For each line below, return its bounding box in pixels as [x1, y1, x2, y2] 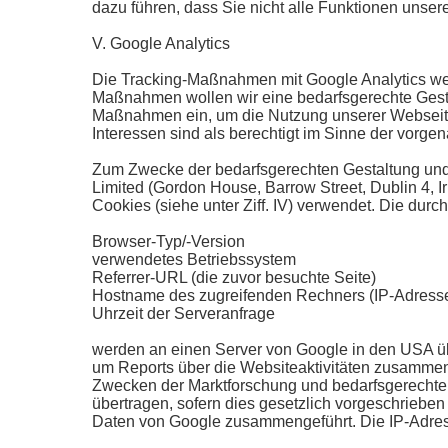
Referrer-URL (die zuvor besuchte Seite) [92, 269, 376, 286]
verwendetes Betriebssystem [92, 251, 296, 268]
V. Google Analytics [92, 35, 230, 52]
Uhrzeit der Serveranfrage [92, 305, 275, 322]
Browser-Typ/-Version [92, 233, 245, 250]
